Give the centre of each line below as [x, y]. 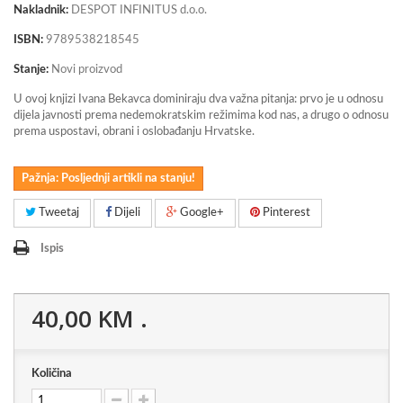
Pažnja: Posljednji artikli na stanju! [108, 179]
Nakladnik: [41, 10]
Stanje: [31, 70]
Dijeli [126, 213]
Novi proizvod [87, 70]
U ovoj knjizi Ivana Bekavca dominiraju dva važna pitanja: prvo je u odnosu [198, 99]
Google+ [201, 213]
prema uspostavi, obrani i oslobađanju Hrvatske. [135, 132]
